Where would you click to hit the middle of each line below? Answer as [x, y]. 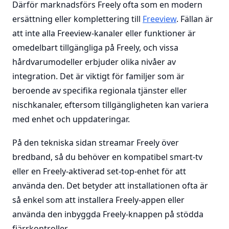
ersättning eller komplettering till [77, 19]
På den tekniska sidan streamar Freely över [96, 143]
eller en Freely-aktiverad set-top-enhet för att [99, 171]
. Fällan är [195, 19]
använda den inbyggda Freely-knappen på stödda [108, 214]
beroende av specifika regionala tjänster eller [100, 90]
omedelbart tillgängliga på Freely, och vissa [95, 48]
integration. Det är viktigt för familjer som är [98, 76]
